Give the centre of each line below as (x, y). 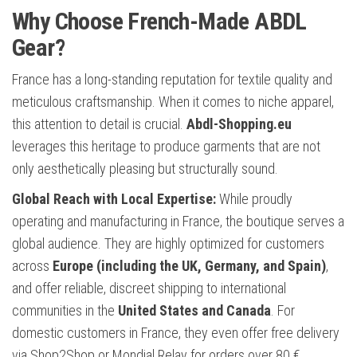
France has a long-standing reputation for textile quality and (172, 80)
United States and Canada (194, 311)
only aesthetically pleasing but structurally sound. (145, 169)
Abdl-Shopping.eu (239, 124)
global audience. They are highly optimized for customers (168, 244)
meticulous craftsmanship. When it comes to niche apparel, (173, 102)
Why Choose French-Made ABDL (159, 22)
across (32, 266)
